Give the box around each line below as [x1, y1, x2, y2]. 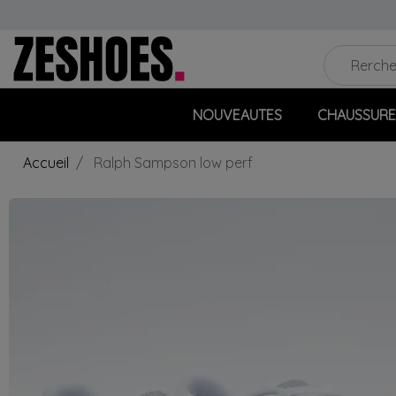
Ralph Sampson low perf [90, 154, 253, 172]
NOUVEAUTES [192, 106, 282, 125]
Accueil [23, 154, 69, 172]
